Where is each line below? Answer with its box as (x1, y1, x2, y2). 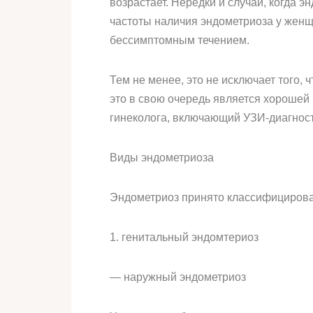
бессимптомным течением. (110, 34, 249, 46)
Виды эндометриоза (110, 152, 214, 163)
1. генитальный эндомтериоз (110, 231, 259, 243)
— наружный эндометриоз (110, 271, 246, 283)
